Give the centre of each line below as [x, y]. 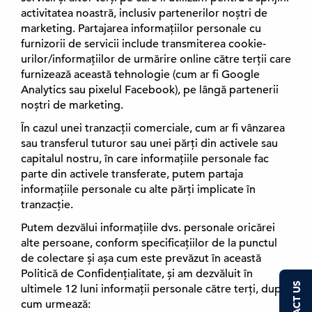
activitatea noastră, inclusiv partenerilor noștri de [144, 13]
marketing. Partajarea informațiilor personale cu [141, 29]
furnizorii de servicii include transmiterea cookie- [143, 44]
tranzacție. [47, 205]
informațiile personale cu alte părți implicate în [138, 189]
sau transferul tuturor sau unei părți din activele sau [149, 143]
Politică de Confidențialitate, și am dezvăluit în [137, 274]
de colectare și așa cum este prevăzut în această [141, 258]
